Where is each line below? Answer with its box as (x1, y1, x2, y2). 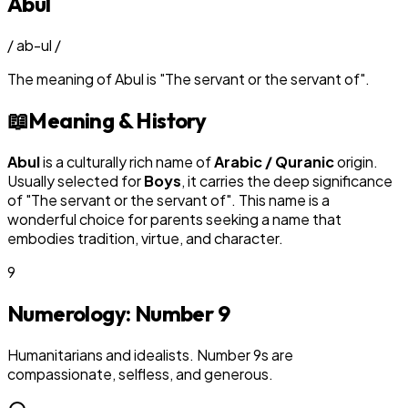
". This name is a (226, 189, 330, 209)
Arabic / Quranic (214, 151, 334, 171)
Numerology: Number (7, 299, 218, 327)
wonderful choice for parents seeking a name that (7, 209, 342, 229)
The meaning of (7, 68, 115, 88)
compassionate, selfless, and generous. (7, 363, 273, 383)
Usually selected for (7, 170, 144, 190)
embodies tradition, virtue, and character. (7, 228, 283, 248)
